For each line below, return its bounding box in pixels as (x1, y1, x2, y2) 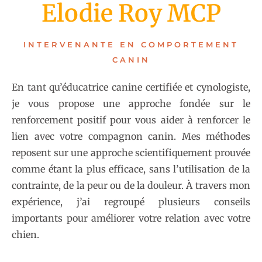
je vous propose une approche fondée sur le (12, 97, 250, 109)
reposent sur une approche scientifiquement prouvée (12, 146, 250, 158)
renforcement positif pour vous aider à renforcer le (12, 113, 250, 126)
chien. (12, 228, 39, 240)
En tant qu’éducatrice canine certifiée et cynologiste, (12, 81, 250, 93)
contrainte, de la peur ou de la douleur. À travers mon (12, 179, 250, 191)
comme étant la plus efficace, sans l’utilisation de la (12, 163, 250, 175)
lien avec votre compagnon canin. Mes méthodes (12, 130, 250, 142)
